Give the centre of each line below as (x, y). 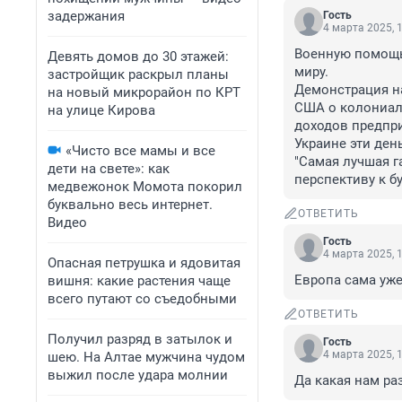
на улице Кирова (101, 110)
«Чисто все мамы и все (140, 151)
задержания (86, 16)
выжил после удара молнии (138, 375)
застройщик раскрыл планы (138, 74)
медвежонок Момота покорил (145, 187)
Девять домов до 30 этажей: (138, 57)
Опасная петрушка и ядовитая (144, 263)
